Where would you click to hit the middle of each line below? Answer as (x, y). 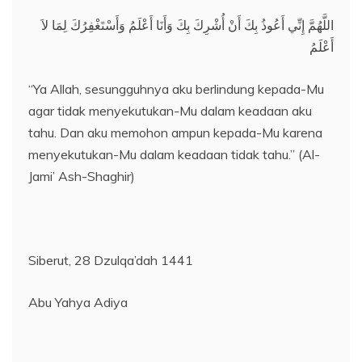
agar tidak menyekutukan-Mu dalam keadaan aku (170, 111)
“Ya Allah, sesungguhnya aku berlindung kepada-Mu (176, 89)
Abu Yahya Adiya (78, 303)
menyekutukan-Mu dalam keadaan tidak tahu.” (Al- (174, 155)
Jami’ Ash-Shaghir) (82, 177)
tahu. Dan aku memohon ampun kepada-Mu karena (175, 133)
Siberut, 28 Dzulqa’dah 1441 (111, 261)
